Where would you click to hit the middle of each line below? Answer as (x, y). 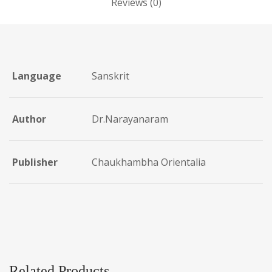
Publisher (35, 162)
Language (37, 76)
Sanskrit (110, 76)
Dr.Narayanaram (130, 119)
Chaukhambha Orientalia (149, 162)
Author (29, 119)
